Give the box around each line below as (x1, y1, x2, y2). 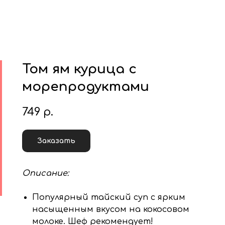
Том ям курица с (22, 62, 137, 76)
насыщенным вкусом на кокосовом (32, 205, 189, 214)
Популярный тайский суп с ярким (32, 193, 185, 202)
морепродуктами (22, 79, 149, 94)
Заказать (37, 137, 75, 145)
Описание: (22, 169, 69, 178)
